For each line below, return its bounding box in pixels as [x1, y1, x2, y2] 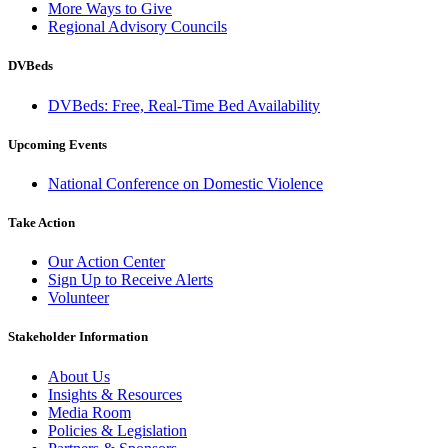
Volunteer [48, 289, 109, 307]
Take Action [8, 215, 75, 231]
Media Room [48, 403, 131, 421]
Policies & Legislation [48, 421, 187, 439]
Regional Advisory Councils [48, 18, 227, 36]
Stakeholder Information [8, 329, 148, 345]
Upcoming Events [8, 136, 107, 152]
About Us [48, 367, 110, 385]
